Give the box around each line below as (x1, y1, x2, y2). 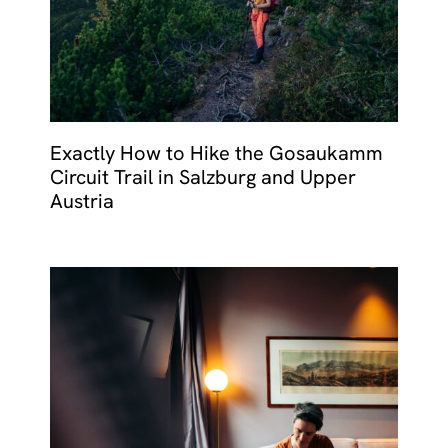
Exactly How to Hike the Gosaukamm (50, 139, 383, 166)
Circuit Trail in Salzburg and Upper (50, 163, 356, 190)
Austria (50, 187, 114, 214)
